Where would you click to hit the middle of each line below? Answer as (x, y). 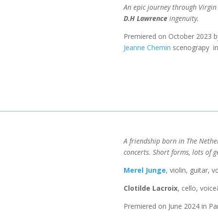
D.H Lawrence (145, 18)
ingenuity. (184, 18)
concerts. (138, 152)
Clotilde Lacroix (150, 188)
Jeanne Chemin (147, 47)
